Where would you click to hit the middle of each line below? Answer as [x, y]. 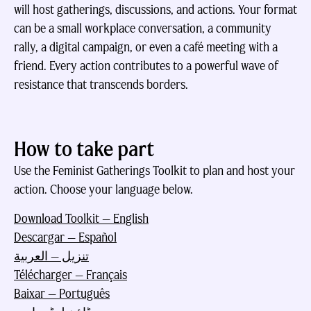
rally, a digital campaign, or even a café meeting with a [146, 47]
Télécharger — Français [70, 275]
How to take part [84, 149]
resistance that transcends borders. [101, 85]
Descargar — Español [65, 237]
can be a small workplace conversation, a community [143, 28]
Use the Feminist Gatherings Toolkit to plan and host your [154, 171]
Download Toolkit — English [81, 219]
